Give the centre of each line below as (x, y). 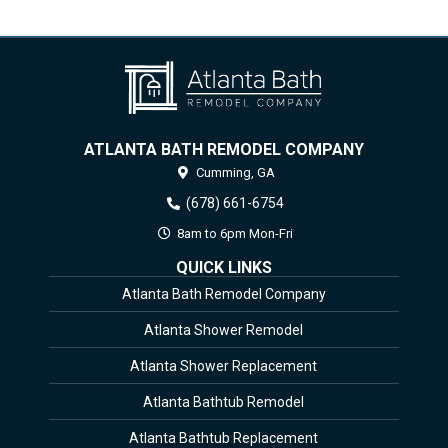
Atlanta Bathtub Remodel (224, 401)
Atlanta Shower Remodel (224, 329)
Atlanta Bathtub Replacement (224, 437)
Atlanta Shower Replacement (224, 365)
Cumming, (224, 172)
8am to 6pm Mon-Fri (234, 233)
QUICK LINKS (223, 267)
